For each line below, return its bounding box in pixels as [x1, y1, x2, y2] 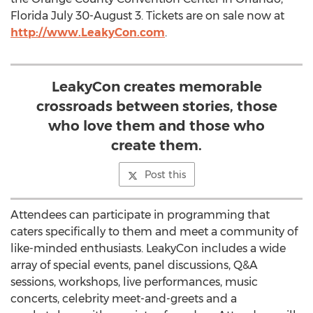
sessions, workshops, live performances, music [10, 275, 258, 289]
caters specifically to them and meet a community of [10, 225, 298, 238]
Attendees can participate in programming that [10, 208, 270, 221]
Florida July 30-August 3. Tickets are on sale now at [10, 9, 284, 22]
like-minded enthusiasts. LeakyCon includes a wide [10, 242, 286, 255]
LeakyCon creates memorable [51, 78, 262, 95]
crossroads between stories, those [36, 98, 277, 115]
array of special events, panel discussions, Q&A [10, 259, 258, 272]
